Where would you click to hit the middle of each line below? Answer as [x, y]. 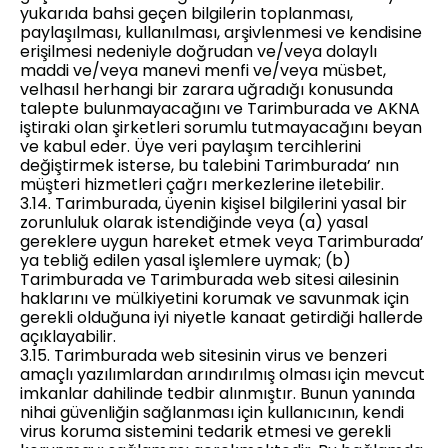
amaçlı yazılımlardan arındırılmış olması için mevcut [222, 374]
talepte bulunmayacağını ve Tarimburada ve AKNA [220, 108]
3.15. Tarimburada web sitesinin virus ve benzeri [203, 355]
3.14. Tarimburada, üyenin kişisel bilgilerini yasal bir [213, 203]
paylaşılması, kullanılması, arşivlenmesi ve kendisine [221, 32]
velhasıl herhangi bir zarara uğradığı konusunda [206, 89]
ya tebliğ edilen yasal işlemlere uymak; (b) [185, 260]
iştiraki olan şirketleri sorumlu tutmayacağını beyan [221, 127]
